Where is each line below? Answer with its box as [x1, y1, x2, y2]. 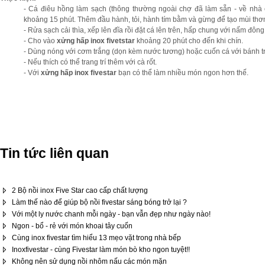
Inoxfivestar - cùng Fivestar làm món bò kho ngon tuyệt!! [12, 245, 190, 254]
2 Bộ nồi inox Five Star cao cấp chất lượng [12, 186, 148, 195]
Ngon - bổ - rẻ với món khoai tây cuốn [12, 222, 132, 230]
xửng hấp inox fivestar [41, 69, 117, 77]
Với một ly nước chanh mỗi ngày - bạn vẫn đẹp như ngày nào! [12, 210, 211, 218]
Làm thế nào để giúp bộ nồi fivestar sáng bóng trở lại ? [12, 198, 187, 206]
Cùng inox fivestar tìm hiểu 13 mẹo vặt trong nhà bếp [12, 234, 181, 242]
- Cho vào [24, 37, 57, 45]
